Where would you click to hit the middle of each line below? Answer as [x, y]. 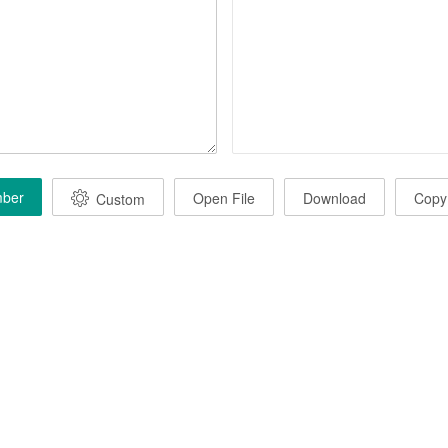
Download [334, 197]
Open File [224, 197]
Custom [120, 198]
